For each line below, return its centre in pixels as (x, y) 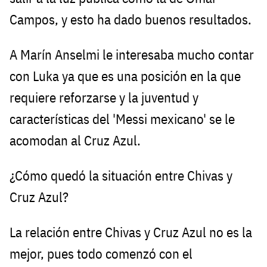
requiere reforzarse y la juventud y (104, 97)
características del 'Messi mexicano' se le (122, 119)
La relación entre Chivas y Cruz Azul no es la (131, 232)
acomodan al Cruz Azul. (75, 140)
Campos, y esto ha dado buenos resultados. (131, 20)
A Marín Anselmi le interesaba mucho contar (132, 54)
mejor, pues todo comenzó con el (101, 253)
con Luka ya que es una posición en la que (125, 76)
